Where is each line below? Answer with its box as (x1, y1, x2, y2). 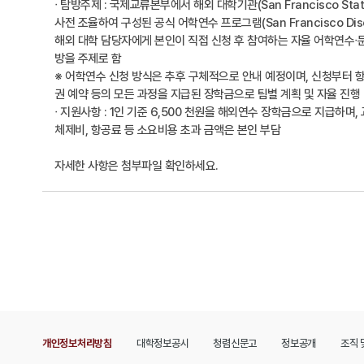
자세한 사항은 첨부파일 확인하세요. (54, 158, 219, 174)
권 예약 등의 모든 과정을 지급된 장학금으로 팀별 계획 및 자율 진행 (54, 87, 360, 102)
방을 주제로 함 (54, 51, 121, 67)
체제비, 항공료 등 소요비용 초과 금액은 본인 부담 (54, 123, 280, 138)
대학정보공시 (136, 337, 189, 350)
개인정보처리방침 (42, 337, 112, 350)
